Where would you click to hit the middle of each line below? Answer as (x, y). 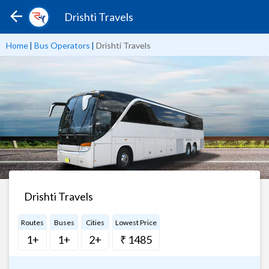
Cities (95, 222)
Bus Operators (62, 45)
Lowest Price (136, 222)
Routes (32, 222)
